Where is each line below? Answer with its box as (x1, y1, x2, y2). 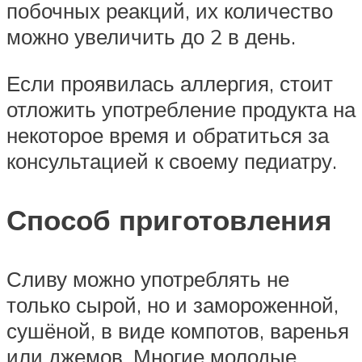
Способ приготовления (6, 201, 331, 238)
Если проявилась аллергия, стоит (6, 69, 333, 96)
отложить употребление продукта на (6, 95, 356, 122)
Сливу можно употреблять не (6, 266, 289, 293)
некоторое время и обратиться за (6, 121, 329, 148)
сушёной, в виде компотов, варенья (6, 318, 349, 344)
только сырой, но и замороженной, (6, 292, 339, 318)
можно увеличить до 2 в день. (6, 23, 296, 50)
